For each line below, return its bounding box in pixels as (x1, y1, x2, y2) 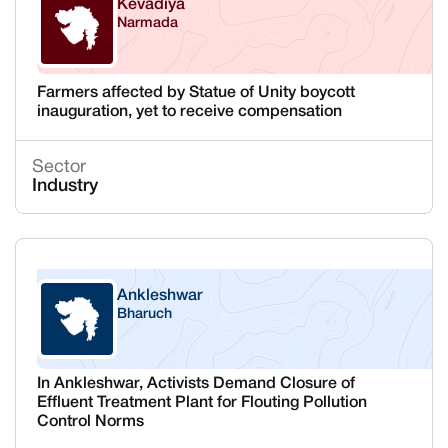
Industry (31, 178, 98, 194)
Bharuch (116, 308, 172, 321)
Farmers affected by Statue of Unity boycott (36, 86, 355, 100)
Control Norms (36, 415, 144, 429)
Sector (31, 159, 86, 176)
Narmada (116, 17, 178, 30)
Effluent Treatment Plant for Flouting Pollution (36, 396, 367, 410)
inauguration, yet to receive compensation (36, 105, 342, 119)
